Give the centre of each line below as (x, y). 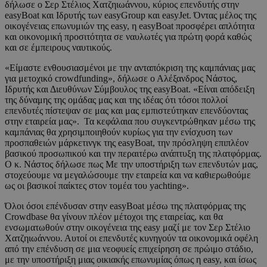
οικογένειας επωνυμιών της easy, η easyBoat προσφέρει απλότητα (130, 26)
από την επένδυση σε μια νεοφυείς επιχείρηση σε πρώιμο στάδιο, (129, 249)
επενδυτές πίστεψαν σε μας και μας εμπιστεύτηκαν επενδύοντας (126, 111)
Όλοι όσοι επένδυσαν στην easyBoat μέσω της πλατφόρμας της (125, 206)
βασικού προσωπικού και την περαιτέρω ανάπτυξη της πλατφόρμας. (133, 154)
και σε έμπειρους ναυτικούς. (58, 48)
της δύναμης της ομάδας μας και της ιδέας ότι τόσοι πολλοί (116, 100)
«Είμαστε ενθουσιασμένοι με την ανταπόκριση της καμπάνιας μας (130, 68)
